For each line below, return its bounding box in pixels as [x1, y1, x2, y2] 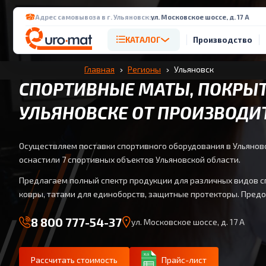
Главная [84, 64, 115, 74]
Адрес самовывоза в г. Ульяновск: [35, 12, 151, 21]
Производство [193, 35, 252, 45]
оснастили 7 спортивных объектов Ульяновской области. [19, 154, 240, 164]
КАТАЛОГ [125, 34, 161, 45]
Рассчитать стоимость [31, 255, 118, 265]
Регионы [128, 64, 161, 74]
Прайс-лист [161, 255, 207, 265]
